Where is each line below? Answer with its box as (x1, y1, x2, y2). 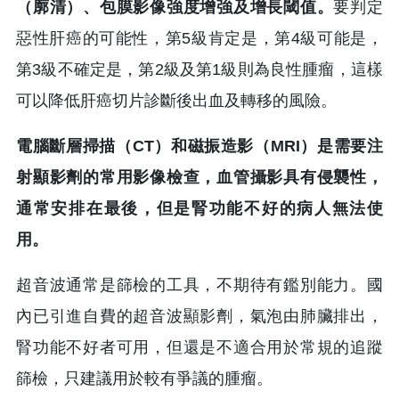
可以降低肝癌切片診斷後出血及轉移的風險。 (16, 91, 337, 110)
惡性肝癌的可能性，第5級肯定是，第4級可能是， (16, 28, 383, 47)
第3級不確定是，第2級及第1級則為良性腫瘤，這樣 (16, 60, 383, 78)
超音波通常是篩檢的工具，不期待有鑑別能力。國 (16, 275, 383, 294)
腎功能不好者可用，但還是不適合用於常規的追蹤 (16, 338, 383, 356)
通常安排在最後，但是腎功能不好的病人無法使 (16, 199, 383, 217)
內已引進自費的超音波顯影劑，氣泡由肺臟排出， (16, 306, 383, 325)
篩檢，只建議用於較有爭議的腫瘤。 (16, 369, 277, 387)
